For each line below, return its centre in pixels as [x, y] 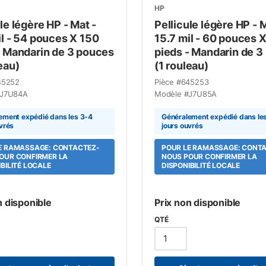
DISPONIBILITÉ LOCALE [200, 165]
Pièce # [167, 82]
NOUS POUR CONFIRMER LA [209, 156]
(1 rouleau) [181, 65]
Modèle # [171, 94]
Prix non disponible [197, 202]
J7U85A [203, 94]
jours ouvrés [182, 126]
